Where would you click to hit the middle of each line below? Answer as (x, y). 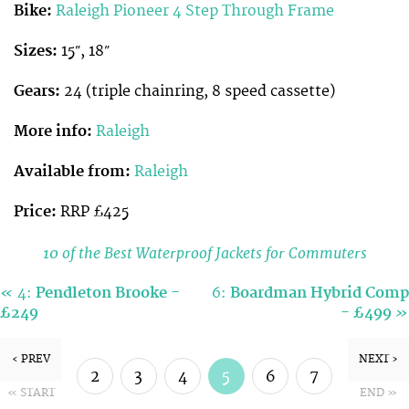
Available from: (72, 172)
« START (31, 393)
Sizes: (36, 51)
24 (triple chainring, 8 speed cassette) (198, 91)
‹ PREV (31, 359)
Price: (35, 212)
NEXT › (378, 359)
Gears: (37, 91)
